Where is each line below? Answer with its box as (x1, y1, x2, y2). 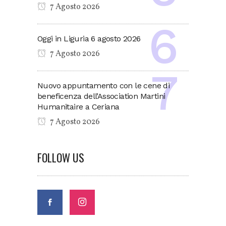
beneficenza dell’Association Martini (37, 91, 165, 101)
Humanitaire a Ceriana (37, 102, 120, 111)
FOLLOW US (37, 149, 84, 165)
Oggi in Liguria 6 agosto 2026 (37, 34, 141, 43)
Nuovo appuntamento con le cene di (37, 81, 170, 90)
